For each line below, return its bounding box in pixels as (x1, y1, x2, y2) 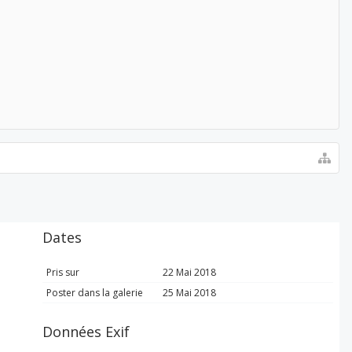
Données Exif (42, 322, 130, 341)
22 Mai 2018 (163, 266, 216, 279)
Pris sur (46, 266, 79, 279)
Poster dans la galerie (46, 286, 143, 299)
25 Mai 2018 (163, 286, 216, 299)
